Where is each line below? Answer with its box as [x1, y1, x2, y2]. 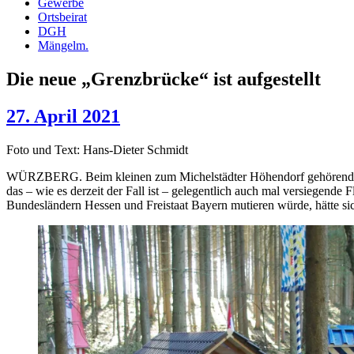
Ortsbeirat [38, 10, 87, 24]
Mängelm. [38, 39, 88, 53]
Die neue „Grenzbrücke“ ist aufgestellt [6, 69, 321, 90]
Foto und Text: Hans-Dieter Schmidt [6, 143, 188, 157]
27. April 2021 [6, 106, 120, 127]
